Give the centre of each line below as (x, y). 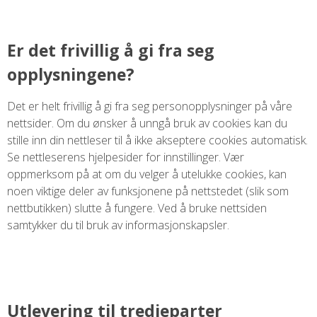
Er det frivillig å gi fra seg (111, 50)
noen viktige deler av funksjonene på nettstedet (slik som (148, 191)
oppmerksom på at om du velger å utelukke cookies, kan (147, 174)
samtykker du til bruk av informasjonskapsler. (118, 225)
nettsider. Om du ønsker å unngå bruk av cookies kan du (147, 123)
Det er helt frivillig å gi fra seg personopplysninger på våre (150, 106)
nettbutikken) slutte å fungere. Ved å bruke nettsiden (137, 208)
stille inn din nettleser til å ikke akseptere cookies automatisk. (157, 140)
